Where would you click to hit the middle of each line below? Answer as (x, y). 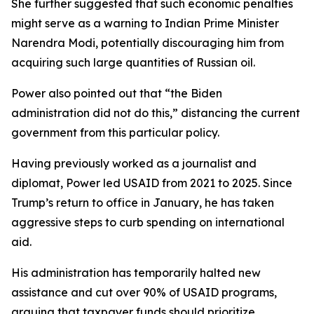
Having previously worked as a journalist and (134, 163)
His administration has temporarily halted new (136, 273)
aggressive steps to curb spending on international (148, 222)
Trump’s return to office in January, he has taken (143, 203)
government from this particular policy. (115, 132)
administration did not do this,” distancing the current (156, 113)
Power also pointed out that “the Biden (117, 93)
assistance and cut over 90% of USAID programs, (144, 292)
